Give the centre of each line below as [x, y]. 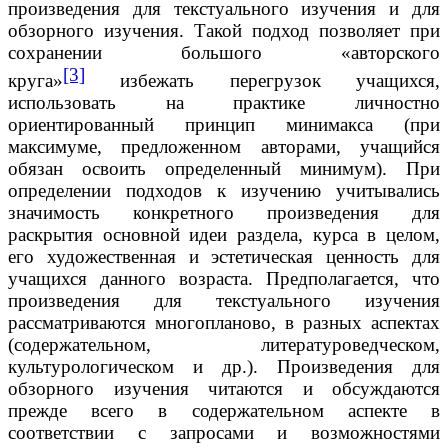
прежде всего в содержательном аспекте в [224, 410]
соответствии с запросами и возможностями [224, 432]
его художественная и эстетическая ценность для [224, 256]
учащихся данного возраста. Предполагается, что [224, 278]
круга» [35, 80]
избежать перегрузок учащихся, [262, 80]
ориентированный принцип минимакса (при [224, 124]
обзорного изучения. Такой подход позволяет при [224, 30]
